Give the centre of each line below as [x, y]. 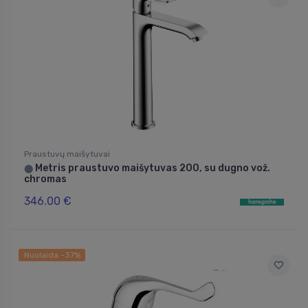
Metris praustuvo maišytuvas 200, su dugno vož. [152, 168]
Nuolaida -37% [52, 255]
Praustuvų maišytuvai [67, 154]
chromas [45, 179]
